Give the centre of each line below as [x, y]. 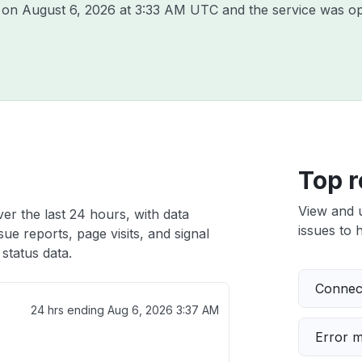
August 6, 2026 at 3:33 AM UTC [120, 10]
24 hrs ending [69, 310]
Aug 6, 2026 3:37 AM [163, 310]
